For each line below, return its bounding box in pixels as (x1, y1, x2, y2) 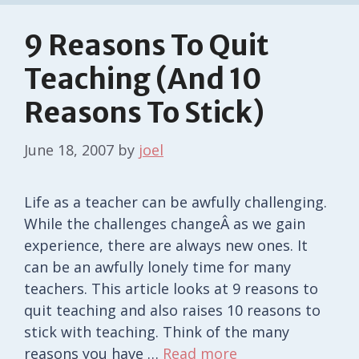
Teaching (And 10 (24, 61, 261, 97)
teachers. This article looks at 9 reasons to (24, 278, 318, 298)
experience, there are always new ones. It (24, 235, 308, 255)
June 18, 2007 (24, 139, 114, 159)
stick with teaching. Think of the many (24, 321, 289, 341)
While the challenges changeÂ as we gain (24, 213, 305, 233)
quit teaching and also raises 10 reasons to (24, 300, 321, 320)
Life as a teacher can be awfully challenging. (24, 192, 327, 212)
